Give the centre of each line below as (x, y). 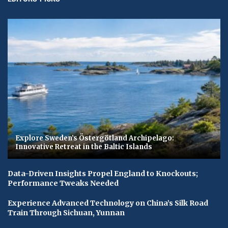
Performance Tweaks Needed (63, 183)
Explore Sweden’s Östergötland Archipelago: (95, 138)
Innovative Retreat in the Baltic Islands (84, 147)
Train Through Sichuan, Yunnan (66, 213)
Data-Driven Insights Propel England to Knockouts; (103, 174)
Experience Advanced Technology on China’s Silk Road (108, 203)
